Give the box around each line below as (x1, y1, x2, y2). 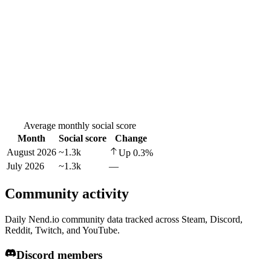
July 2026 (7, 161, 44, 172)
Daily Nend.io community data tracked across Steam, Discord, (5, 214, 243, 224)
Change (115, 133, 147, 144)
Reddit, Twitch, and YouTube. (5, 224, 120, 235)
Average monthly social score (24, 120, 136, 131)
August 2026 (7, 147, 56, 158)
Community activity (5, 185, 129, 201)
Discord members (16, 248, 102, 261)
